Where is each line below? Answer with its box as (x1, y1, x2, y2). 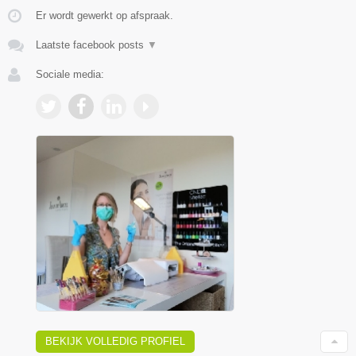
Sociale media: (36, 68, 104, 81)
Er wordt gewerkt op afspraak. (36, 10, 173, 22)
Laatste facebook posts (36, 39, 147, 52)
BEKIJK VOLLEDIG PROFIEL (45, 335, 185, 347)
